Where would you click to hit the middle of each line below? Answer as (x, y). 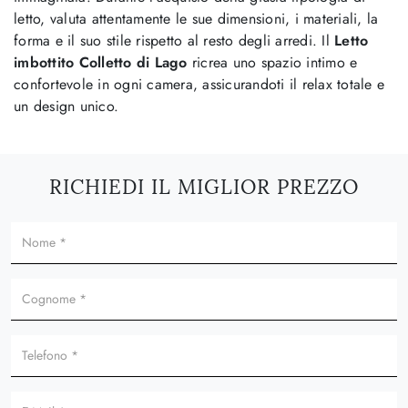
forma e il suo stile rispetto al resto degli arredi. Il (174, 40)
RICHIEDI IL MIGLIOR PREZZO (204, 187)
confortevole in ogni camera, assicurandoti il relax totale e (199, 84)
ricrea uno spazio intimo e (272, 62)
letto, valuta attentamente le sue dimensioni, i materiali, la (196, 18)
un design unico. (66, 106)
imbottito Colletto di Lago (101, 62)
